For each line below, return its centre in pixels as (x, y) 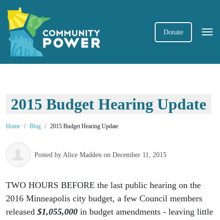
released (22, 212)
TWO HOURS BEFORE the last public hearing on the (103, 185)
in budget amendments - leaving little (145, 212)
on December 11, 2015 (134, 155)
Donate (173, 32)
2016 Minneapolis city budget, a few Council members (104, 198)
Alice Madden (82, 155)
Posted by (49, 155)
